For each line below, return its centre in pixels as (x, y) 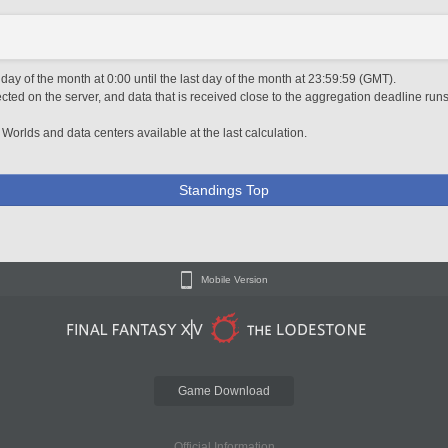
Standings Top (224, 190)
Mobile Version (234, 279)
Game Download (224, 391)
